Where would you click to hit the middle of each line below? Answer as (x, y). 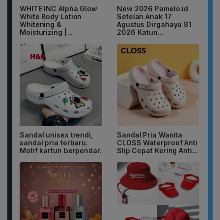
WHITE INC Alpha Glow (58, 9)
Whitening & (41, 25)
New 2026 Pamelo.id (153, 9)
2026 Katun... (140, 32)
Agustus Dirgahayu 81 (154, 25)
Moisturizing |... (46, 32)
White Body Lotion (51, 17)
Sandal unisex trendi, (56, 135)
